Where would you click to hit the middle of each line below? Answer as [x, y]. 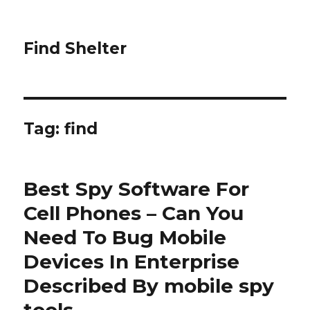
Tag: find [61, 129]
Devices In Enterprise [132, 262]
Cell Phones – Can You [134, 213]
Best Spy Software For [137, 189]
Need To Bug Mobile [125, 237]
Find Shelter [75, 48]
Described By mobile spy [149, 286]
